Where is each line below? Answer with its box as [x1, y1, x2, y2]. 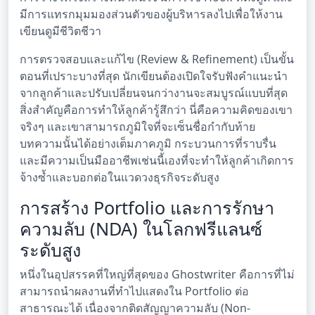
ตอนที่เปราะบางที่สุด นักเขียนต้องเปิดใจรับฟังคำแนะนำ [20, 68, 288, 84]
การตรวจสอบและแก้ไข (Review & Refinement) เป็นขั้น [20, 51, 294, 67]
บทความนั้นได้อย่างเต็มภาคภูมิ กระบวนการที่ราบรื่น [20, 136, 276, 152]
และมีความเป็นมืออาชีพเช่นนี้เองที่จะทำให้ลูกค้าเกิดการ [20, 153, 294, 169]
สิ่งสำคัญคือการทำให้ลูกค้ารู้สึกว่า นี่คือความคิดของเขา [20, 102, 292, 118]
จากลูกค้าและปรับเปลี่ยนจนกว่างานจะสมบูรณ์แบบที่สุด [20, 85, 288, 101]
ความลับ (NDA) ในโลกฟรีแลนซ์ [20, 217, 262, 241]
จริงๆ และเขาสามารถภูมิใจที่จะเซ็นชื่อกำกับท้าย [20, 119, 255, 135]
